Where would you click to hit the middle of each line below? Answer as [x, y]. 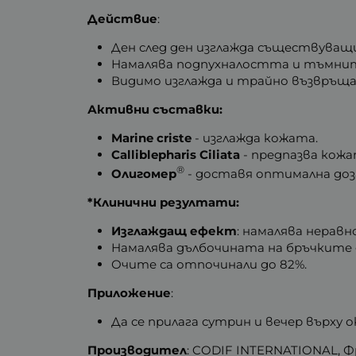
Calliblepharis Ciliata [176, 154]
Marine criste [152, 137]
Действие [123, 18]
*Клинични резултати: [164, 202]
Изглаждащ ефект [174, 230]
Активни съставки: [155, 109]
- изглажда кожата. [255, 137]
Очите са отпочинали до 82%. [209, 264]
